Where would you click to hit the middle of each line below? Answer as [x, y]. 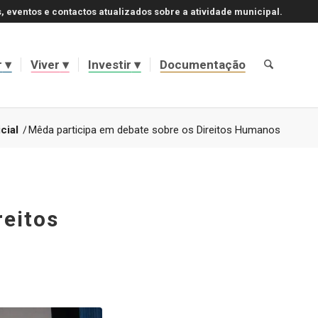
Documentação [202, 65]
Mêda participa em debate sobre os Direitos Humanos [154, 130]
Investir [109, 65]
